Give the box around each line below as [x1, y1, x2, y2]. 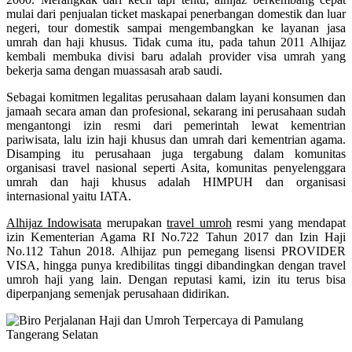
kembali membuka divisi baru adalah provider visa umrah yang [6, 49, 346, 63]
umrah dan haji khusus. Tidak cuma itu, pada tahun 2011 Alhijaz [6, 35, 346, 49]
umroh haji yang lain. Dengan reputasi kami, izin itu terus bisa [6, 272, 346, 286]
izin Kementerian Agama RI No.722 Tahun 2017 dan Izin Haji [6, 229, 346, 244]
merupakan [101, 215, 167, 229]
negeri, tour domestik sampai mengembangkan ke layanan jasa [6, 20, 346, 35]
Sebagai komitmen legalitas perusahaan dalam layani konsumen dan [6, 90, 346, 104]
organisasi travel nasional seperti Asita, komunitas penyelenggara [6, 160, 346, 174]
